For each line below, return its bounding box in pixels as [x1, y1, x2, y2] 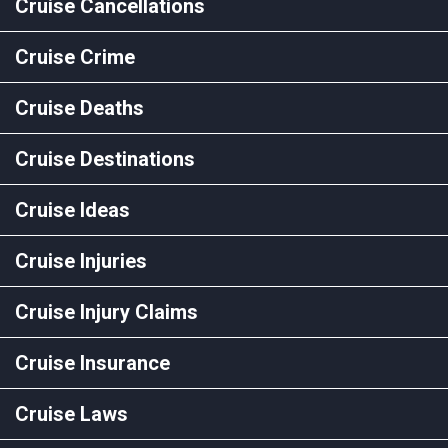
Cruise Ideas [15, 197, 130, 222]
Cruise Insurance [15, 350, 170, 375]
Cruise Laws [15, 401, 128, 426]
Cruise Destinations [15, 146, 195, 171]
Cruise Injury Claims [15, 299, 198, 324]
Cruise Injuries [15, 248, 147, 273]
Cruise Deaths [15, 95, 144, 120]
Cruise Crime [15, 44, 135, 69]
